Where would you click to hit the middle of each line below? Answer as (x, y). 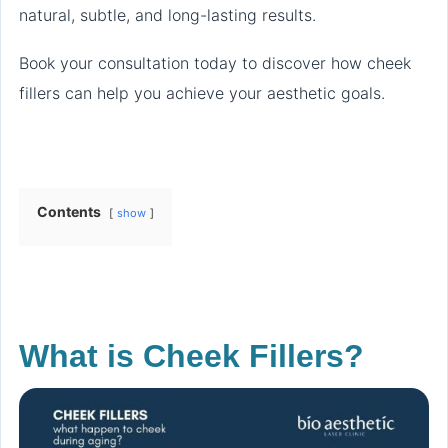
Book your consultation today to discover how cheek (215, 63)
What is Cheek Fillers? (191, 356)
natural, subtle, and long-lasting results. (167, 15)
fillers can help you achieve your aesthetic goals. (202, 93)
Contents (69, 212)
